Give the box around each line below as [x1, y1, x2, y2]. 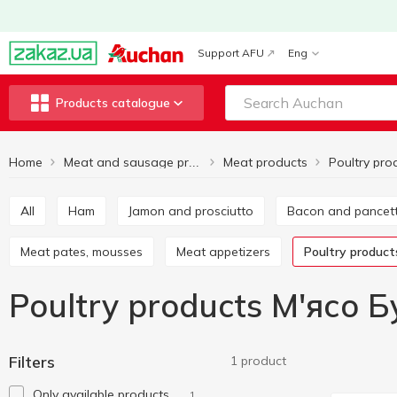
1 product [230, 353, 286, 369]
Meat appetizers [186, 244, 270, 260]
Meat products [223, 154, 307, 170]
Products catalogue [55, 95, 170, 111]
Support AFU [198, 46, 264, 59]
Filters [9, 352, 55, 372]
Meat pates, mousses [30, 244, 143, 260]
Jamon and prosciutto [132, 203, 253, 219]
